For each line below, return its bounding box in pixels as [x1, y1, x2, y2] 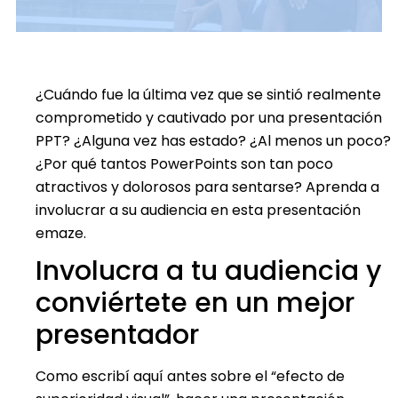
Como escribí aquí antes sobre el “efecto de [36, 365, 345, 386]
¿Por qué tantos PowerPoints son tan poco [36, 153, 333, 174]
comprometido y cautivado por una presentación [36, 107, 382, 128]
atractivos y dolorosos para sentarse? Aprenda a [36, 176, 379, 197]
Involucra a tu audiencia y [36, 251, 381, 290]
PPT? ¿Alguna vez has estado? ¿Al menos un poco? [36, 130, 391, 151]
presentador [36, 315, 199, 354]
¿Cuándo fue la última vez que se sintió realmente [36, 84, 381, 105]
